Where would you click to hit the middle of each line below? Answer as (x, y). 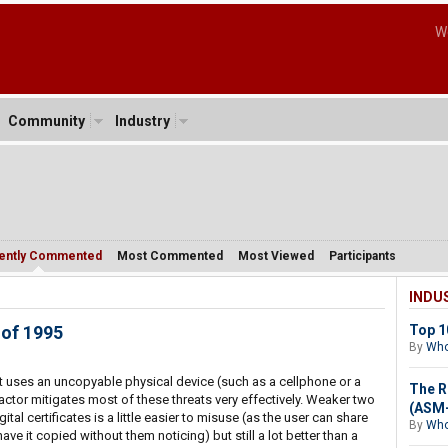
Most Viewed (275, 256)
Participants (362, 256)
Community (46, 121)
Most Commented (169, 256)
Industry (142, 121)
